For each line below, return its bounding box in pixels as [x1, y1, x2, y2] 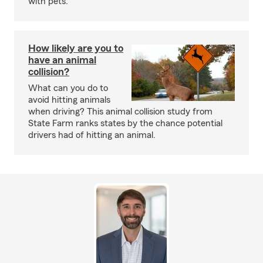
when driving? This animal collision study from [28, 107, 213, 116]
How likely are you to [28, 43, 123, 53]
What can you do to [28, 83, 108, 93]
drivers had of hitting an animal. [28, 130, 156, 140]
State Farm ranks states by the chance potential [28, 119, 222, 128]
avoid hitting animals [28, 95, 110, 104]
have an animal [28, 55, 96, 65]
